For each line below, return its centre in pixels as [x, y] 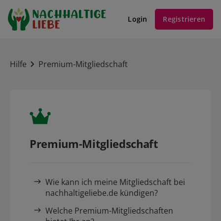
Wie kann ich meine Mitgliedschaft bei [115, 182]
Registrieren [184, 19]
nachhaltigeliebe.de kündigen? [102, 193]
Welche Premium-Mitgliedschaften [109, 211]
